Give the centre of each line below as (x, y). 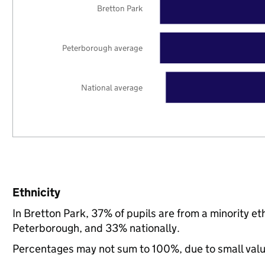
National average (112, 87)
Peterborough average (103, 48)
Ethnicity (36, 192)
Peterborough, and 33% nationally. (96, 228)
